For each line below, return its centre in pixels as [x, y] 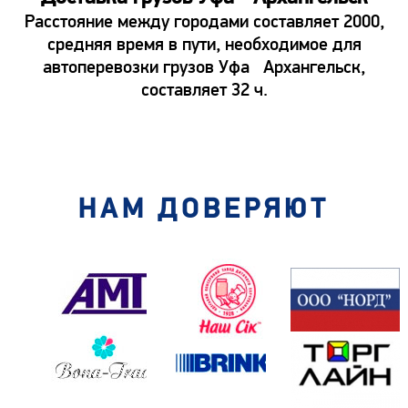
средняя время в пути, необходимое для [204, 44]
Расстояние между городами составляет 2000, [204, 21]
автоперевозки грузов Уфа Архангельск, [204, 66]
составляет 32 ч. [204, 89]
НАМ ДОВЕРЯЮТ [204, 209]
